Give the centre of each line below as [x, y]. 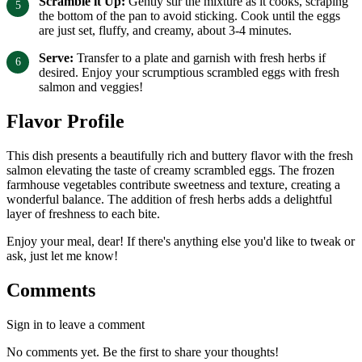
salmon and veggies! [91, 87]
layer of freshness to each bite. [83, 214]
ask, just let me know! [62, 256]
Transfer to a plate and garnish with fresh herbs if [200, 58]
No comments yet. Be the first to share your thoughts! [143, 352]
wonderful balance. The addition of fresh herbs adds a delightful [169, 200]
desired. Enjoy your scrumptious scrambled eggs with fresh [189, 73]
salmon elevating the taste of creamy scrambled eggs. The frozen [170, 170]
